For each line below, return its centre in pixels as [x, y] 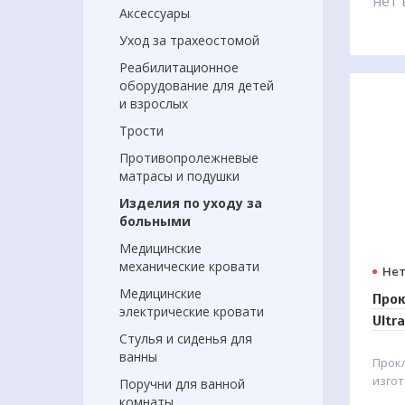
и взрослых [154, 104]
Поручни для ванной [182, 384]
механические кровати [189, 266]
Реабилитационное [179, 67]
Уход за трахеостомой [189, 40]
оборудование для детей [197, 85]
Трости [141, 131]
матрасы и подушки [179, 176]
